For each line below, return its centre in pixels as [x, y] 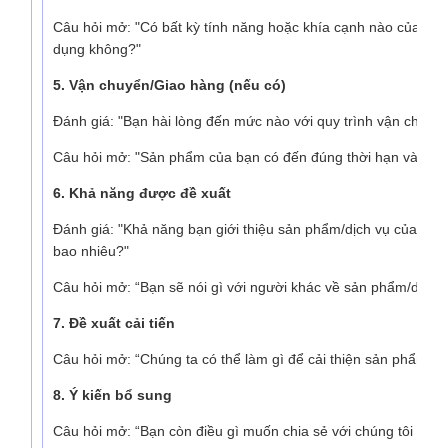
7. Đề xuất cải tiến [114, 322]
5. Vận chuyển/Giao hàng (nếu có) [169, 84]
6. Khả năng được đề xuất [142, 192]
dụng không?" [97, 48]
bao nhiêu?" [91, 250]
